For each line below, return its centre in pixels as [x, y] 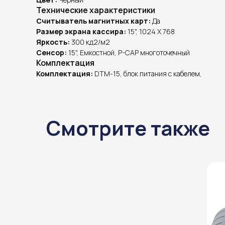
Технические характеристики [96, 10]
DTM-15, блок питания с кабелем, [147, 73]
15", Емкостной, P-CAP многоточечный [128, 52]
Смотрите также [128, 128]
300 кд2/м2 [90, 42]
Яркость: [53, 42]
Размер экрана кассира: [81, 31]
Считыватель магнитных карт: [93, 21]
